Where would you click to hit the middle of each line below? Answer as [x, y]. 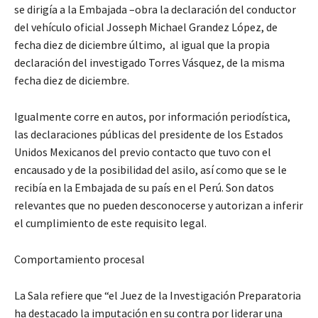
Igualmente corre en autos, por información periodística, [152, 117]
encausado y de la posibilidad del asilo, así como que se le [150, 170]
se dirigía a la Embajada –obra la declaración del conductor [155, 10]
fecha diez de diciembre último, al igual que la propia [142, 45]
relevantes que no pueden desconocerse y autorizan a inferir [159, 205]
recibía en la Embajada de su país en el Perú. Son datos [144, 188]
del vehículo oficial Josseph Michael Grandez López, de [146, 27]
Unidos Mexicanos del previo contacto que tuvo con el [143, 152]
